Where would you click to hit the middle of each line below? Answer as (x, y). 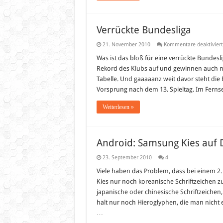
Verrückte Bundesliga (144, 30)
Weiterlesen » (118, 107)
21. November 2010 (126, 45)
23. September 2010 (127, 158)
